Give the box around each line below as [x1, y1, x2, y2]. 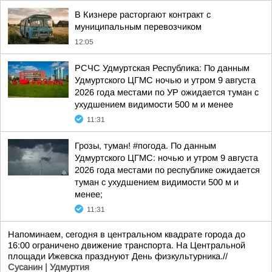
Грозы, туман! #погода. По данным [75, 141, 216, 151]
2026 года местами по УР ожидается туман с [75, 87, 259, 97]
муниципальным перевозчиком [75, 22, 202, 32]
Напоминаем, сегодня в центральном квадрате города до [8, 229, 245, 239]
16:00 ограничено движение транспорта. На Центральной [8, 240, 245, 250]
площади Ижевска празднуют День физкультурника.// [8, 251, 228, 261]
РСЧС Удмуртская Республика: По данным [75, 63, 250, 73]
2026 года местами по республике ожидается [75, 165, 260, 175]
